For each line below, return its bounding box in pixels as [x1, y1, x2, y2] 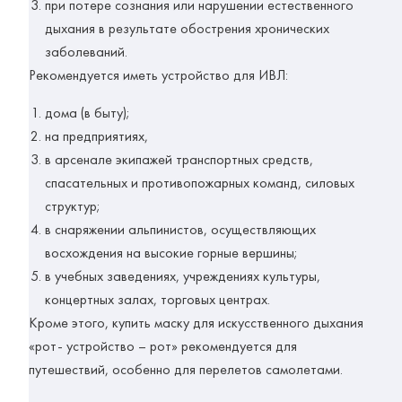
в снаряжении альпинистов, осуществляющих [45, 220, 316, 240]
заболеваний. [45, 42, 127, 62]
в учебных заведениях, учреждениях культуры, [45, 267, 320, 286]
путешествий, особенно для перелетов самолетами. [29, 360, 343, 380]
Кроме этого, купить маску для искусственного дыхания [29, 313, 363, 333]
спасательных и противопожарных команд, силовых [45, 173, 354, 193]
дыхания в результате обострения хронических [45, 19, 329, 39]
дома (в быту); [45, 103, 130, 123]
